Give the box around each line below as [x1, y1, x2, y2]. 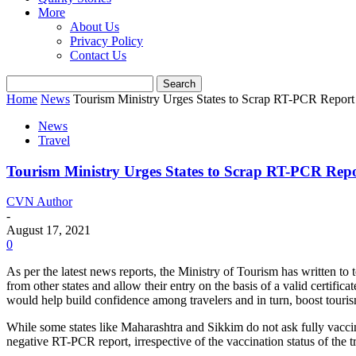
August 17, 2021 [6, 223, 91, 238]
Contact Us [70, 48, 126, 62]
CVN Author [6, 195, 72, 209]
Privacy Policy [70, 34, 143, 48]
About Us [70, 20, 119, 33]
